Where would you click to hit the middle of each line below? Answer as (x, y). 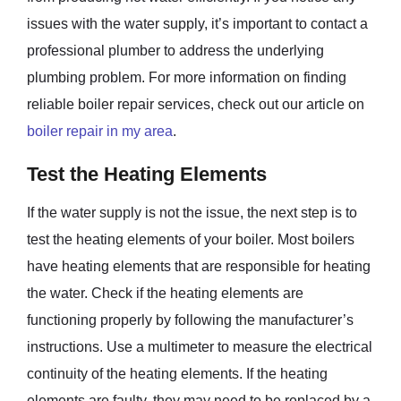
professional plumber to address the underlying (175, 50)
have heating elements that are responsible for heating (199, 266)
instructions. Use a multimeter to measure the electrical (200, 346)
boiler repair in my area (100, 131)
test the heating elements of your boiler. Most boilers (191, 239)
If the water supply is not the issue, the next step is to (192, 212)
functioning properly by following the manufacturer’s (190, 320)
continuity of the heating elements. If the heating (177, 373)
